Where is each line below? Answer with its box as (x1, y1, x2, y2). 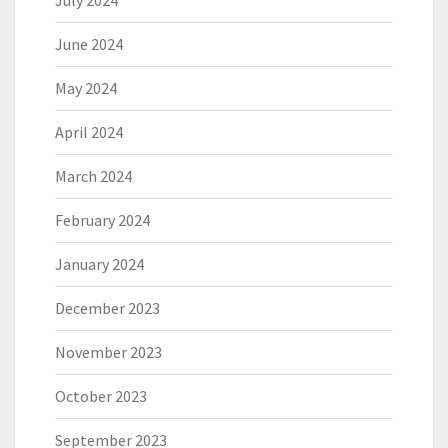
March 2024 (55, 166, 132, 187)
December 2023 (55, 298, 160, 319)
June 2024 (55, 34, 123, 55)
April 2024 (55, 122, 123, 143)
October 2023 (55, 386, 147, 407)
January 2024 (55, 254, 144, 275)
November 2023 (55, 342, 162, 363)
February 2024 (55, 210, 150, 231)
